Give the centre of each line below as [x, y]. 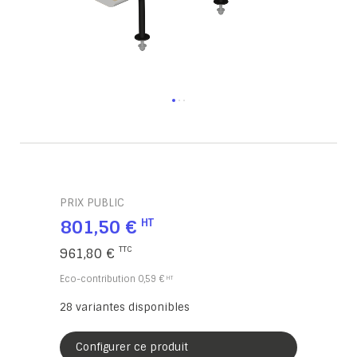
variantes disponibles [131, 307]
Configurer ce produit [132, 347]
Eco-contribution [99, 279]
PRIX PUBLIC [92, 203]
